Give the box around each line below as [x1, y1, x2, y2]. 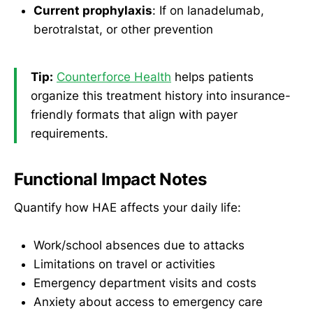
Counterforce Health [57, 69, 171, 84]
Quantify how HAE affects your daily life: [14, 200, 241, 214]
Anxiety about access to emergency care [34, 294, 263, 309]
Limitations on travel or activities [34, 256, 215, 271]
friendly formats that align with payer [31, 107, 238, 122]
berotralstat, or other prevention [34, 22, 213, 37]
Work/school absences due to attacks [34, 238, 245, 252]
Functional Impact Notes [14, 169, 207, 190]
